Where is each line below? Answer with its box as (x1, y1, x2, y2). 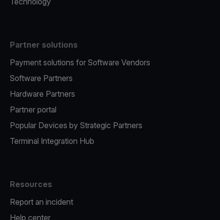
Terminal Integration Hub (10, 136, 94, 146)
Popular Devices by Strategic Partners (10, 120, 142, 130)
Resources (10, 179, 52, 189)
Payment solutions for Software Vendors (10, 57, 150, 67)
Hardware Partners (10, 89, 75, 99)
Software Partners (10, 73, 73, 83)
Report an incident (10, 197, 73, 207)
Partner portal (10, 105, 56, 114)
